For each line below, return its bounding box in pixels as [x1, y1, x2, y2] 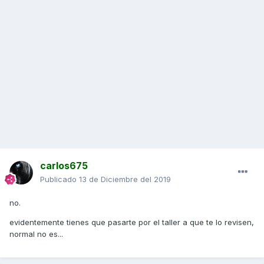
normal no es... [9, 229, 63, 239]
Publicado [40, 174, 79, 184]
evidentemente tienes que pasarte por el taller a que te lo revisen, [9, 217, 254, 227]
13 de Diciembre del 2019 [79, 174, 171, 184]
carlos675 [40, 160, 88, 172]
